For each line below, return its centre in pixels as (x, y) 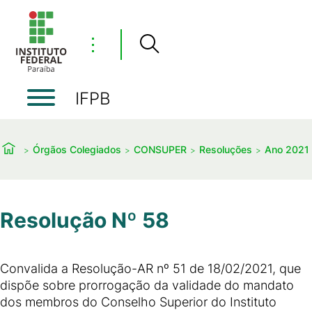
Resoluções (226, 149)
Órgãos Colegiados (77, 149)
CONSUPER (160, 149)
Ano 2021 (287, 149)
